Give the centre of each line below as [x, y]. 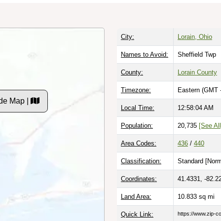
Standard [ [192, 161]
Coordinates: [139, 179]
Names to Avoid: [145, 54]
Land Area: [136, 196]
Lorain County [197, 72]
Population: [137, 125]
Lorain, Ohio [195, 37]
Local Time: [138, 108]
